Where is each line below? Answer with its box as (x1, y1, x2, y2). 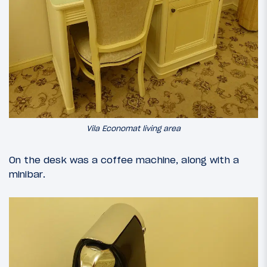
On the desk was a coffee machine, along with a (9, 153, 239, 166)
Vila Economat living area (86, 123, 181, 134)
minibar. (9, 167, 45, 180)
